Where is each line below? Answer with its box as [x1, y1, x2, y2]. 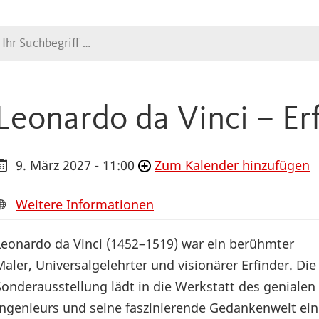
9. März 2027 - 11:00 [16, 157, 135, 174]
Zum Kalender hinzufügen [155, 157, 310, 174]
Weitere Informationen [16, 196, 154, 214]
